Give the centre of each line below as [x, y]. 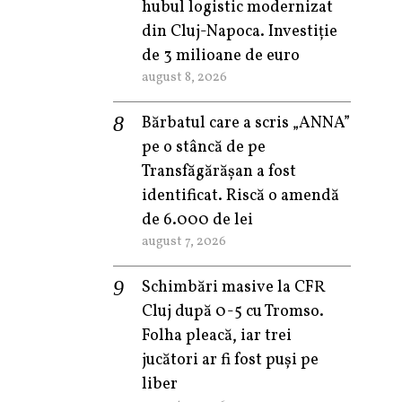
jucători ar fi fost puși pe [230, 360]
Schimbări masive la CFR [233, 288]
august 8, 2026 [184, 77]
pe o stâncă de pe [204, 148]
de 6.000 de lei [197, 220]
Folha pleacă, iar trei [217, 336]
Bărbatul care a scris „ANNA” [246, 123]
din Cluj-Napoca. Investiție [240, 32]
